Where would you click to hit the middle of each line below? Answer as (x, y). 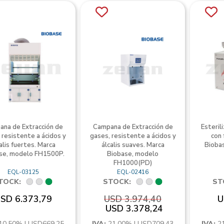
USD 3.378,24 (134, 208)
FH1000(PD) (133, 163)
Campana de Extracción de (133, 127)
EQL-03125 (23, 172)
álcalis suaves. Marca (133, 145)
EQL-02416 (133, 172)
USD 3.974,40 (133, 199)
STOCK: (117, 182)
